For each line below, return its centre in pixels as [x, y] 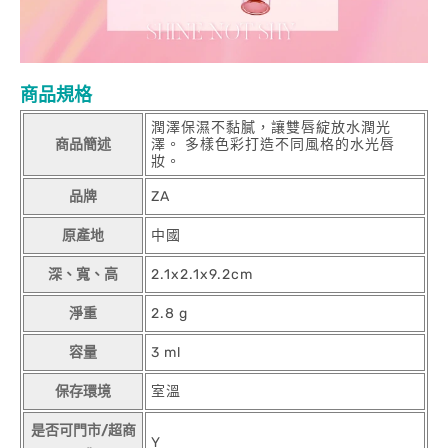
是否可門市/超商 [83, 430]
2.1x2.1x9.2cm [202, 274]
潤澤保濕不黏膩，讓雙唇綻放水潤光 [271, 127]
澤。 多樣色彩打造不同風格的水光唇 [273, 144]
